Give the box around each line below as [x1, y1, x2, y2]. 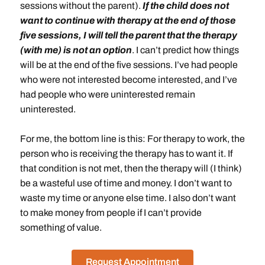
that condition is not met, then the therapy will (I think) [20, 163, 242, 173]
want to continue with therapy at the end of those [20, 15, 235, 25]
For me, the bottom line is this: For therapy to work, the [20, 134, 245, 144]
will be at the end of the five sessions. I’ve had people [20, 60, 238, 70]
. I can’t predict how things [131, 45, 239, 55]
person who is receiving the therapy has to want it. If [20, 148, 232, 159]
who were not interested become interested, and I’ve [20, 75, 237, 85]
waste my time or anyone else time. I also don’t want [20, 193, 236, 203]
